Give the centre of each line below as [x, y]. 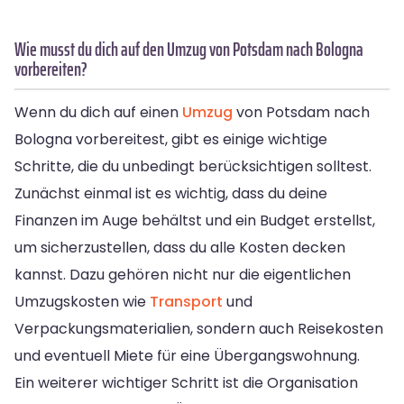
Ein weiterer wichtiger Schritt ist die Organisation [186, 382]
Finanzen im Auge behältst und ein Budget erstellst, [195, 220]
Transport [186, 301]
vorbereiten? [51, 69]
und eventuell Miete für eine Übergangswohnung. [187, 355]
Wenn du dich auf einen [98, 112]
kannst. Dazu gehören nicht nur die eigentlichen [183, 274]
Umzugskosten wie [82, 301]
